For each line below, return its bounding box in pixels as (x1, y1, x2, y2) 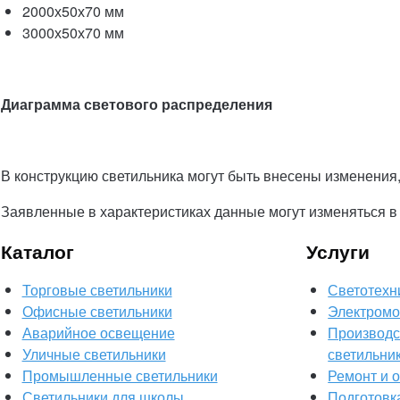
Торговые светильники (21, 279, 172, 300)
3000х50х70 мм (21, 22, 124, 43)
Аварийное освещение (21, 322, 175, 343)
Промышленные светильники (21, 365, 218, 386)
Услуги (306, 237, 371, 264)
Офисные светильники (21, 301, 172, 321)
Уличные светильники (21, 344, 166, 364)
